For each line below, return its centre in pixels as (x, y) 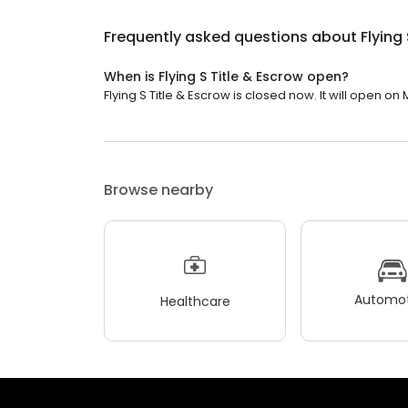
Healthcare (195, 301)
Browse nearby (158, 190)
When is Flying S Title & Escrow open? (226, 76)
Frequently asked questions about (232, 37)
